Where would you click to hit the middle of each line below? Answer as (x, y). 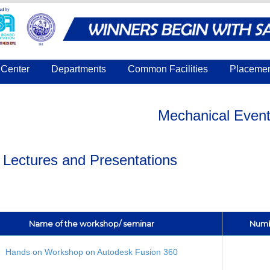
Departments (78, 69)
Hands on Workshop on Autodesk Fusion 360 (92, 252)
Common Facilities (168, 69)
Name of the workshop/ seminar (92, 223)
